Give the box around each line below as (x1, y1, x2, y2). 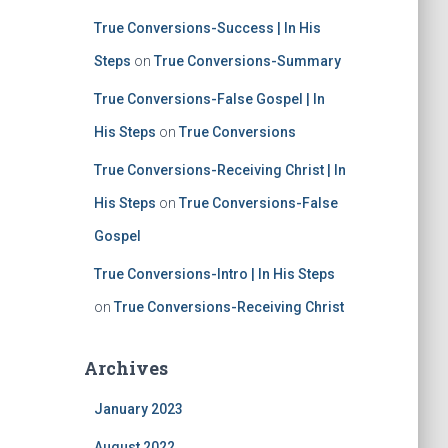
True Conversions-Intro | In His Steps (93, 266, 335, 282)
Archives (83, 356, 168, 380)
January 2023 (93, 401, 183, 417)
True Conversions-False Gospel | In (93, 91, 325, 107)
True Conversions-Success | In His (93, 20, 321, 36)
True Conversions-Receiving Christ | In (93, 162, 346, 178)
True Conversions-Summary (153, 53, 341, 69)
